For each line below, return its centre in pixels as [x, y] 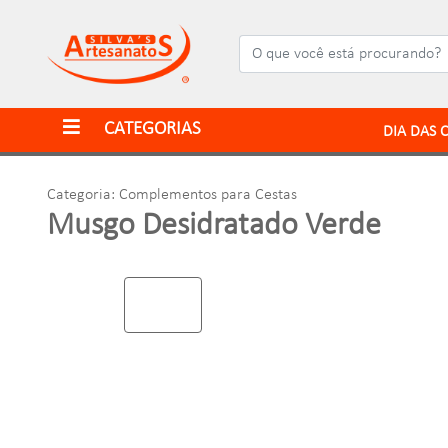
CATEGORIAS [150, 129]
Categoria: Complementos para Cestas [172, 195]
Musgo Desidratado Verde [214, 226]
